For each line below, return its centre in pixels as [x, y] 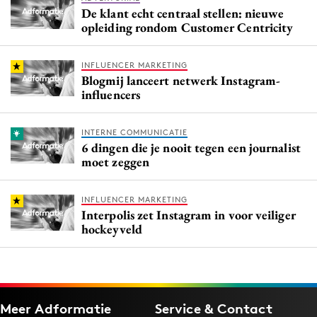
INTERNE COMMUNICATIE [134, 132]
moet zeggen [115, 161]
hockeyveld [112, 229]
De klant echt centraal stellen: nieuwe [183, 13]
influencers [111, 94]
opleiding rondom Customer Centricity [188, 27]
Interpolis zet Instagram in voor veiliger [189, 214]
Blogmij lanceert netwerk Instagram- [181, 80]
